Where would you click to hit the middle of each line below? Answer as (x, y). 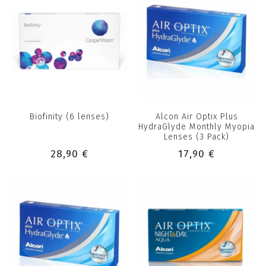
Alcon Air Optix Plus (197, 117)
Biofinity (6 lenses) (69, 117)
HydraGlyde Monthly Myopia (197, 127)
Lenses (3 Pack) (197, 137)
